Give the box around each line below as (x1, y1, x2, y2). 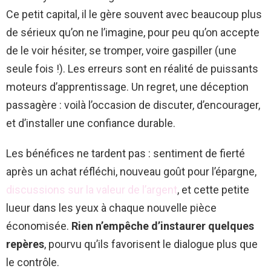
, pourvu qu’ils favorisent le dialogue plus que (44, 237, 258, 250)
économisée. (6, 219, 71, 232)
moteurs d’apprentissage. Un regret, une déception (6, 80, 249, 93)
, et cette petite (177, 183, 249, 196)
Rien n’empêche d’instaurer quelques (71, 219, 254, 232)
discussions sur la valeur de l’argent (6, 183, 177, 196)
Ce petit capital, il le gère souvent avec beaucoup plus (6, 7, 262, 21)
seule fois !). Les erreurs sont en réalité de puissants (6, 62, 258, 75)
